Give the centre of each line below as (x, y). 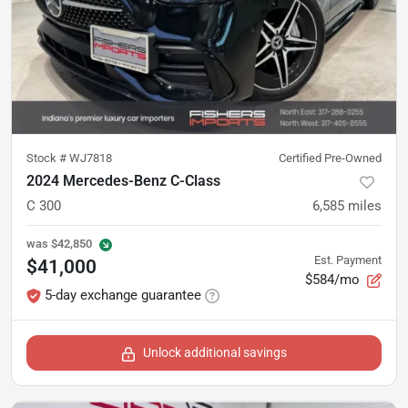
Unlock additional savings (215, 353)
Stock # (48, 158)
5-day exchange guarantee (123, 296)
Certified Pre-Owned (330, 158)
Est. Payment (348, 260)
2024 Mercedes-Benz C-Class (123, 181)
